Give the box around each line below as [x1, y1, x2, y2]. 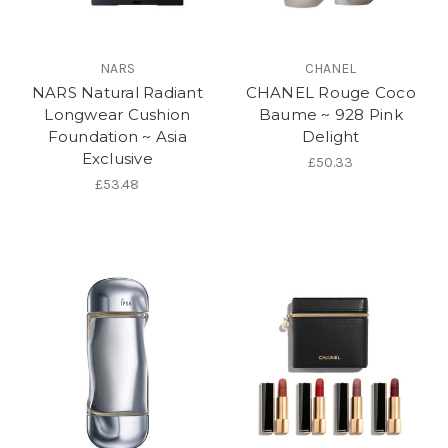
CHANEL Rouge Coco [245, 83, 416, 103]
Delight [301, 127, 360, 147]
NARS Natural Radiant [31, 83, 203, 103]
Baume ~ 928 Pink [258, 105, 403, 125]
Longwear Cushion [44, 105, 191, 125]
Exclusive [81, 149, 153, 169]
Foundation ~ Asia [47, 127, 187, 147]
